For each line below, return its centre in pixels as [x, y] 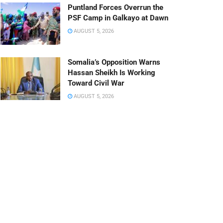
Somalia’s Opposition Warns [114, 62]
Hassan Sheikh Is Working [111, 73]
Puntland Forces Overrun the [115, 7]
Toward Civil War [96, 83]
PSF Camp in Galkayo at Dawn [118, 18]
